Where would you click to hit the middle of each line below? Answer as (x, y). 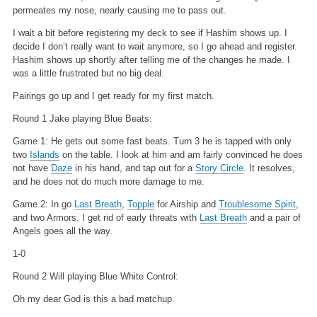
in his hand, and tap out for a (133, 168)
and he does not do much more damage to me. (108, 181)
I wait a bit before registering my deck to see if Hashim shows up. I (150, 33)
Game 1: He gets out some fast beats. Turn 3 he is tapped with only (152, 141)
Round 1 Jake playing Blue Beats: (82, 118)
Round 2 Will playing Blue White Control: (95, 276)
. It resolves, (269, 168)
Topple (140, 204)
